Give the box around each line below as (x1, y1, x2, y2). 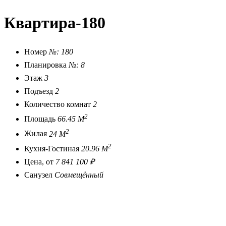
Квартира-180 (4, 13, 105, 32)
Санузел (24, 171, 52, 180)
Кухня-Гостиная (24, 144, 81, 153)
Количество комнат (24, 100, 91, 109)
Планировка (24, 61, 67, 70)
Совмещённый (54, 171, 103, 180)
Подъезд (24, 87, 53, 96)
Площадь (24, 115, 55, 124)
